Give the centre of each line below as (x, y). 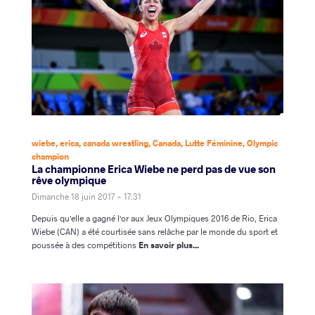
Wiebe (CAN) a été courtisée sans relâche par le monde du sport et (155, 232)
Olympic (262, 143)
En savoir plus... (169, 245)
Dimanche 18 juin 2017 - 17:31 (86, 197)
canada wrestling (116, 143)
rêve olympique (69, 180)
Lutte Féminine (214, 143)
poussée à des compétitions (85, 245)
